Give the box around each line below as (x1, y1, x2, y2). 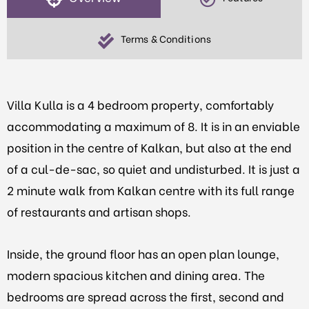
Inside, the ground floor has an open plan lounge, (7, 244, 279, 262)
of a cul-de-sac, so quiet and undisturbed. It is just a (7, 159, 300, 177)
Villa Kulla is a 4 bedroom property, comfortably (7, 95, 274, 113)
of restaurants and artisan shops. (7, 202, 191, 220)
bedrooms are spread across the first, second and (7, 287, 284, 305)
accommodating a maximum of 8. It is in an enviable (7, 117, 300, 134)
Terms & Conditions (121, 31, 211, 46)
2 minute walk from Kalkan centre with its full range (7, 181, 295, 199)
